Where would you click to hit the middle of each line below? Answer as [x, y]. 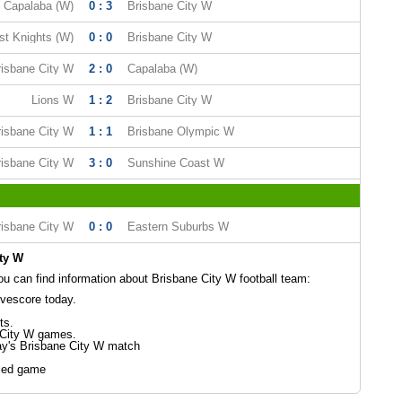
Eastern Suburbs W [178, 227]
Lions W [52, 100]
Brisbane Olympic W [180, 131]
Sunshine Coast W [175, 163]
